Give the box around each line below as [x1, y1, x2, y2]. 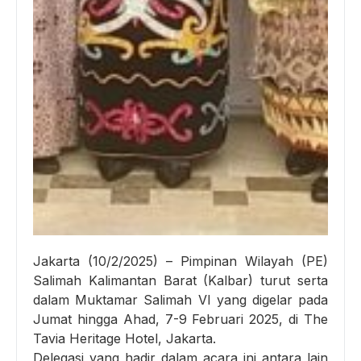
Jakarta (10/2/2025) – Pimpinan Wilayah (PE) [33, 253, 328, 270]
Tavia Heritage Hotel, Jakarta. [33, 330, 216, 347]
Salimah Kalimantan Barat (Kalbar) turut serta [33, 272, 328, 289]
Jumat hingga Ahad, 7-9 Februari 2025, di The [33, 311, 328, 328]
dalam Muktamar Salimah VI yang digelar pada [33, 292, 328, 309]
